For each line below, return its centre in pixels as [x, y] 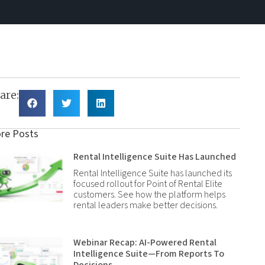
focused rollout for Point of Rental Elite [148, 184]
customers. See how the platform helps [150, 195]
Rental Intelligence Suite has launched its [153, 173]
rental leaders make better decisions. [146, 205]
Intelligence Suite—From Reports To [149, 254]
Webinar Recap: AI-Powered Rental [145, 243]
